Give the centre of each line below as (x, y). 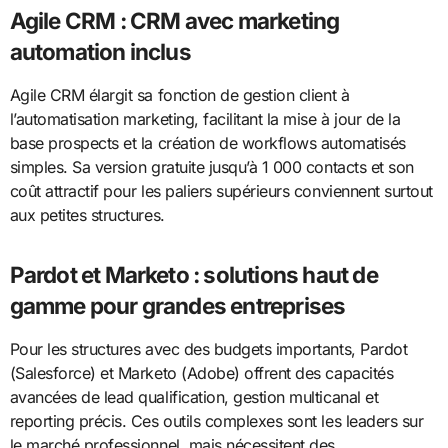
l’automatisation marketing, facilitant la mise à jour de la (205, 119)
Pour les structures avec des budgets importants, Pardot (208, 349)
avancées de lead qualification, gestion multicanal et (194, 397)
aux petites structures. (87, 215)
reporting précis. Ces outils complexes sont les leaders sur (216, 421)
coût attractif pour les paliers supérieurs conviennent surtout (221, 191)
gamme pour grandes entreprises (177, 306)
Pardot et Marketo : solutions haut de (193, 275)
